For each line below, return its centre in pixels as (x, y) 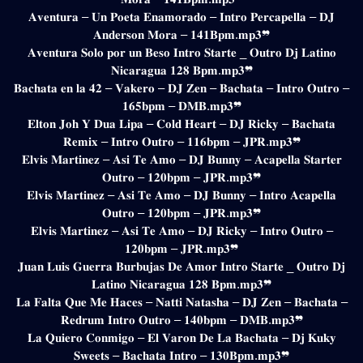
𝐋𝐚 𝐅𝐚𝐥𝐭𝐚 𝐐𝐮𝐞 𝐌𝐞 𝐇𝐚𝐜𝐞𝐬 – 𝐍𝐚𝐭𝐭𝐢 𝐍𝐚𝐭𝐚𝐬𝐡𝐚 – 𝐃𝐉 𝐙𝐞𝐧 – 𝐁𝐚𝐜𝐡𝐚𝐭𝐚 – (181, 301)
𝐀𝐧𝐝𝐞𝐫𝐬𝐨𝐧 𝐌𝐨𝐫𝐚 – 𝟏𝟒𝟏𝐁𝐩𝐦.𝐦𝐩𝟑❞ (181, 34)
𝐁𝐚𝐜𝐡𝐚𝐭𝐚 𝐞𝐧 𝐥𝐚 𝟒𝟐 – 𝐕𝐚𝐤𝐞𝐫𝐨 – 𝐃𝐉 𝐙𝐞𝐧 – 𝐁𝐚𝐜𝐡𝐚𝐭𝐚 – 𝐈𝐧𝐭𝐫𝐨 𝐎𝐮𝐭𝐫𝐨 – (181, 88)
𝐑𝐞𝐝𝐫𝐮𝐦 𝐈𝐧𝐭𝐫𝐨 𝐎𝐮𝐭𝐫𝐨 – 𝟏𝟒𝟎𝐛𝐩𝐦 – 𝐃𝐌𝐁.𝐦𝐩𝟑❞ (181, 319)
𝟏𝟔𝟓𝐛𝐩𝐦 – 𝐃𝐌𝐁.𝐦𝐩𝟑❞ (181, 105)
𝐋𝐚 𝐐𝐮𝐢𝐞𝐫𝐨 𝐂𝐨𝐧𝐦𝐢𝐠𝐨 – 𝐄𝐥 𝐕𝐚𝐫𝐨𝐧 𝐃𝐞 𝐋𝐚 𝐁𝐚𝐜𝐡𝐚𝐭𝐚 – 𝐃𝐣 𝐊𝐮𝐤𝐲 (181, 337)
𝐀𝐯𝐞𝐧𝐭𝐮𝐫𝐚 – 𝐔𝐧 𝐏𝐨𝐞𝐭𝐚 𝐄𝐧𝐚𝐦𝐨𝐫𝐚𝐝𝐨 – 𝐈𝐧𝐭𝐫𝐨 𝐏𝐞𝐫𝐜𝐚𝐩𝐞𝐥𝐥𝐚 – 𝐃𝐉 (181, 16)
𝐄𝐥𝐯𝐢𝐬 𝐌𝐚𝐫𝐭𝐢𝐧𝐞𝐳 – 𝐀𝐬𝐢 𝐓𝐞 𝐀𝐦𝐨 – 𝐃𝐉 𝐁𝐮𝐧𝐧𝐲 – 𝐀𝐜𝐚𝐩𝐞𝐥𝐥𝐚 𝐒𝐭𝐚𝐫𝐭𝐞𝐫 (181, 159)
